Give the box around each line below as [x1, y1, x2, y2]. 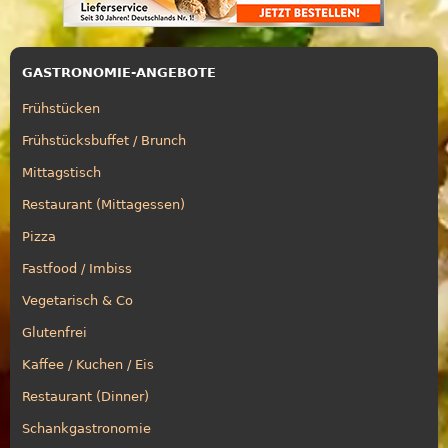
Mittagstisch [22, 164, 101, 180]
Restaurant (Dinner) [22, 388, 149, 404]
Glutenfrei [22, 324, 87, 340]
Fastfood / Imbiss [22, 260, 132, 276]
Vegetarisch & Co [22, 292, 133, 308]
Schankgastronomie [22, 420, 151, 436]
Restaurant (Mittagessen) [22, 196, 185, 212]
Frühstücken [22, 100, 100, 116]
